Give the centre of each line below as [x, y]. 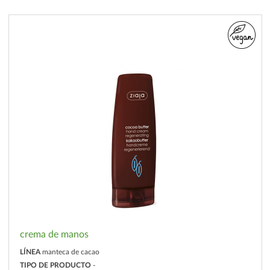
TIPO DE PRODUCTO [55, 265]
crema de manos [54, 234]
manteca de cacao [71, 252]
